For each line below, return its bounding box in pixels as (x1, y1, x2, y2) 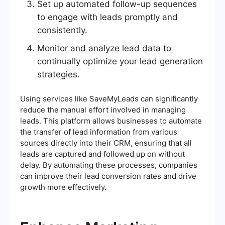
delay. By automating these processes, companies (20, 160, 197, 170)
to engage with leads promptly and (37, 12, 178, 23)
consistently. (37, 25, 87, 36)
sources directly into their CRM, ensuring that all (20, 138, 192, 148)
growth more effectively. (20, 182, 106, 192)
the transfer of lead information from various (20, 127, 177, 137)
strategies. (37, 69, 80, 80)
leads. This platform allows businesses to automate (20, 116, 202, 126)
